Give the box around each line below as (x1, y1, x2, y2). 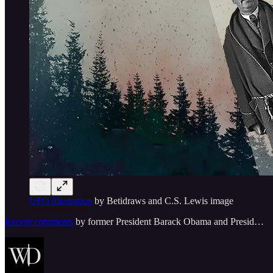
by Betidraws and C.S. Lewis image (92, 195, 233, 206)
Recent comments (5, 216, 73, 227)
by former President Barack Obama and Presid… (73, 216, 264, 227)
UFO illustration (29, 195, 92, 206)
